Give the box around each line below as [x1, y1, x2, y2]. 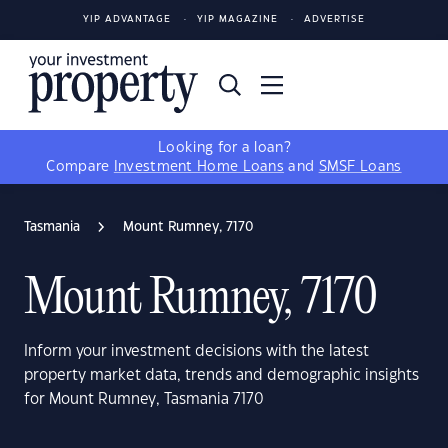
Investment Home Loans [113, 160, 285, 174]
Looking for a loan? [158, 141, 290, 155]
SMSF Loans [318, 160, 402, 174]
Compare [46, 160, 114, 174]
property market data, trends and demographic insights [24, 368, 419, 383]
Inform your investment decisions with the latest [24, 344, 369, 359]
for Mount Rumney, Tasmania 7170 [24, 392, 264, 407]
